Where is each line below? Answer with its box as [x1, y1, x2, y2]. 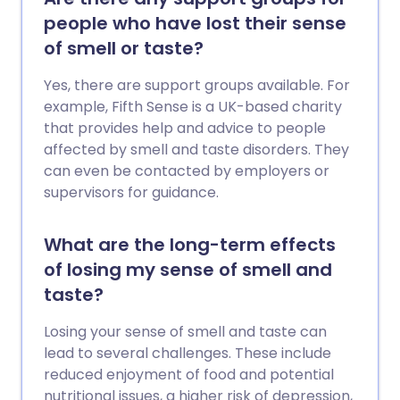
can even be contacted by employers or [44, 161, 329, 181]
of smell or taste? [44, 36, 204, 61]
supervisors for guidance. [44, 182, 219, 203]
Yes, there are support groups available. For [44, 75, 350, 96]
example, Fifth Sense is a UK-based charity [44, 96, 342, 117]
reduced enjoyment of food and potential [44, 364, 334, 385]
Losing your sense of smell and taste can [44, 321, 327, 342]
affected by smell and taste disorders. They [44, 139, 349, 160]
